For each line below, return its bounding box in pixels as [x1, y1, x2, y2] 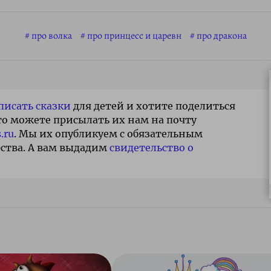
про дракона [196, 29, 247, 43]
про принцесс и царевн [87, 29, 181, 43]
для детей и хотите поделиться [71, 100, 235, 113]
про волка [31, 29, 72, 43]
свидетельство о [109, 142, 194, 154]
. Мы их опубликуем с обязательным [14, 128, 203, 140]
